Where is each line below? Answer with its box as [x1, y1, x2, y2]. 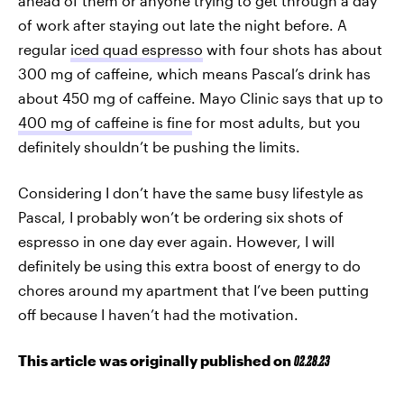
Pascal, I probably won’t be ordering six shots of [18, 207, 344, 225]
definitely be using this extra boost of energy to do [18, 256, 361, 274]
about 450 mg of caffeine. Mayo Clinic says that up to [18, 88, 383, 106]
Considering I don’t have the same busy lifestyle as [18, 183, 363, 201]
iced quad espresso [70, 40, 203, 58]
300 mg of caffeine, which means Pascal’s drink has [18, 64, 371, 82]
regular [18, 40, 70, 58]
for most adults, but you [192, 113, 361, 131]
